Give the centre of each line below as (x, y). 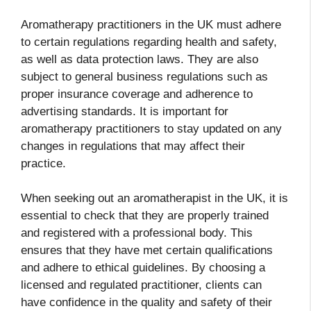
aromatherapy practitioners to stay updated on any (151, 128)
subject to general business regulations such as (144, 76)
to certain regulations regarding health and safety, (149, 42)
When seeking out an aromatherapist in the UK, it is (154, 199)
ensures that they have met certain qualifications (147, 251)
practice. (43, 163)
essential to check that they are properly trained (145, 216)
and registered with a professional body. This (137, 233)
